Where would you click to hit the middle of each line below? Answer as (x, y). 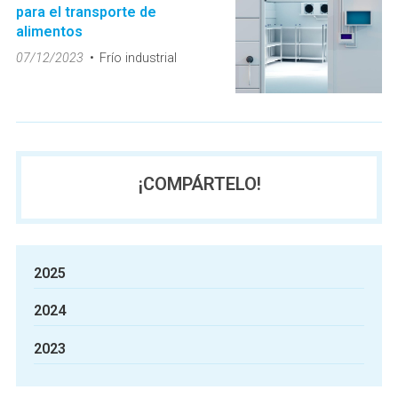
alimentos (49, 32)
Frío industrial (138, 58)
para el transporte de (86, 12)
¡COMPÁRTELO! (199, 183)
